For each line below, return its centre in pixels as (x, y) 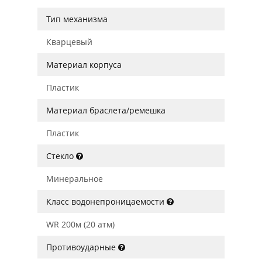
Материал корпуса (84, 65)
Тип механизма (77, 19)
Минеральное (75, 179)
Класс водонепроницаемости (106, 201)
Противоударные (82, 247)
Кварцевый (69, 42)
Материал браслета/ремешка (106, 110)
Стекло (61, 156)
